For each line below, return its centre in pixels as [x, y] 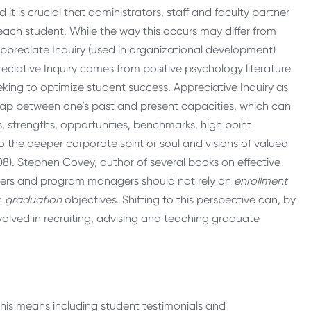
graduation [33, 200]
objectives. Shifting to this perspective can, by [179, 200]
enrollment [261, 181]
